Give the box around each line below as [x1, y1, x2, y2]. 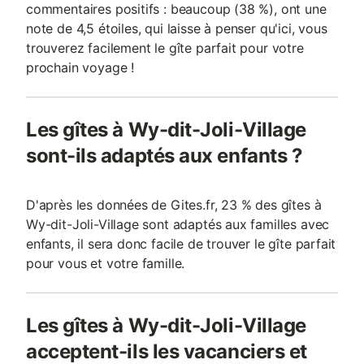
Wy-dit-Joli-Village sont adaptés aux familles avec [26, 216, 330, 232]
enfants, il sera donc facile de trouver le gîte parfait [26, 236, 336, 252]
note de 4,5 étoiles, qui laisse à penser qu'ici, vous [26, 20, 327, 37]
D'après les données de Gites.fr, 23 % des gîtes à [26, 197, 322, 213]
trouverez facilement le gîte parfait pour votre [26, 40, 304, 56]
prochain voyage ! [26, 59, 135, 76]
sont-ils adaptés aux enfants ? [26, 144, 303, 167]
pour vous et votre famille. [26, 255, 185, 271]
